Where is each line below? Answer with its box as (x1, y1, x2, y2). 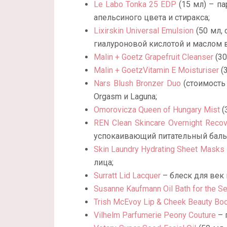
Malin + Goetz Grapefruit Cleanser (94, 52, 213, 62)
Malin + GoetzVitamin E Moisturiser (94, 65, 219, 75)
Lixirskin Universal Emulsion (94, 26, 194, 36)
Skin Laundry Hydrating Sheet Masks (94, 144, 224, 155)
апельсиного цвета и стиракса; (94, 13, 210, 23)
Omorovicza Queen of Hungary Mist (94, 105, 220, 115)
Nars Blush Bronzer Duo (94, 79, 181, 89)
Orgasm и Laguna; (94, 92, 157, 102)
